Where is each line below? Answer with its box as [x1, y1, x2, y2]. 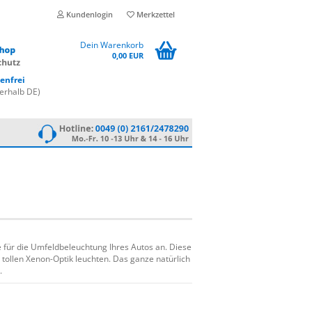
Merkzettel [134, 9, 175, 19]
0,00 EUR [112, 50, 143, 61]
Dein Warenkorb [80, 39, 143, 51]
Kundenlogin [64, 9, 113, 19]
